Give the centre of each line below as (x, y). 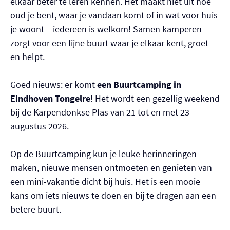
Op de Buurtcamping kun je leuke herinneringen (103, 154)
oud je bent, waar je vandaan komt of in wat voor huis (114, 15)
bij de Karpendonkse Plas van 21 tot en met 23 (100, 112)
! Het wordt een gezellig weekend (155, 99)
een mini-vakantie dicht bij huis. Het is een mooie (105, 182)
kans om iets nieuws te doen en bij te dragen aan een (113, 196)
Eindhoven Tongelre (50, 99)
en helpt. (27, 57)
